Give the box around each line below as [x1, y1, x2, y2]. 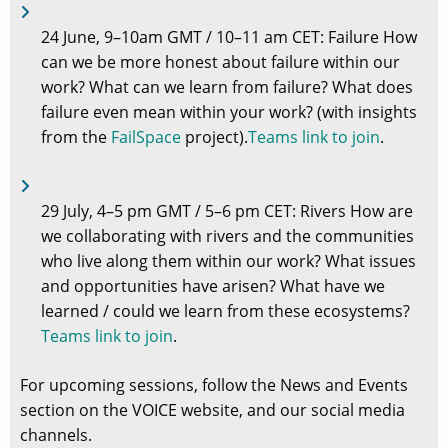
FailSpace [110, 126, 181, 148]
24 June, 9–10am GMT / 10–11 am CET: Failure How [40, 26, 417, 48]
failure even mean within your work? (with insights [40, 101, 417, 123]
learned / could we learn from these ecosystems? [40, 300, 410, 322]
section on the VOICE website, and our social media [20, 399, 405, 421]
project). [180, 126, 248, 148]
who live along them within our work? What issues [40, 250, 416, 272]
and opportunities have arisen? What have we [40, 275, 385, 297]
